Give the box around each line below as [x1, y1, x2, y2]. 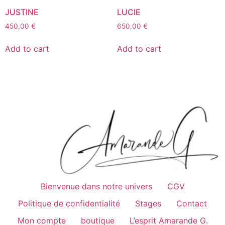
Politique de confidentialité [18, 198, 120, 208]
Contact [176, 198, 207, 208]
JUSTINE [5, 7, 39, 18]
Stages [135, 198, 161, 208]
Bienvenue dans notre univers [40, 181, 152, 191]
